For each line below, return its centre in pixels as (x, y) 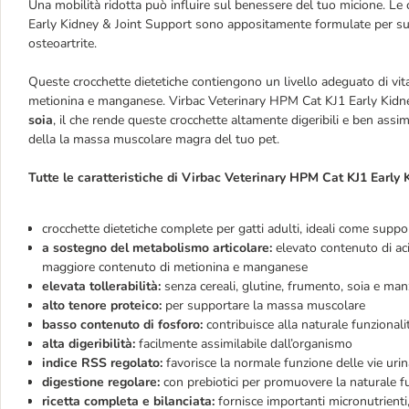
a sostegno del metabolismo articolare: (157, 248)
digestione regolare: (103, 382)
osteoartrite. (63, 43)
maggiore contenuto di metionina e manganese (175, 267)
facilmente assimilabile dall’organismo (244, 344)
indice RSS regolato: (102, 363)
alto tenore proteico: (102, 305)
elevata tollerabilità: (101, 286)
